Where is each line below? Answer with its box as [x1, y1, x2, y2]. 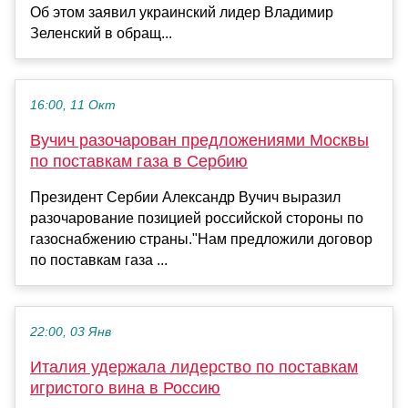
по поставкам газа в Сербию [30, 152, 248, 171]
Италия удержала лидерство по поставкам [30, 358, 358, 377]
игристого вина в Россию [30, 379, 220, 398]
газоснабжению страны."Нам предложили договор [30, 231, 372, 248]
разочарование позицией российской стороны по [30, 210, 363, 227]
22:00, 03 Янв [30, 325, 111, 340]
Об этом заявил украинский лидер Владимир [30, 5, 333, 21]
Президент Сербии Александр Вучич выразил [30, 189, 341, 206]
